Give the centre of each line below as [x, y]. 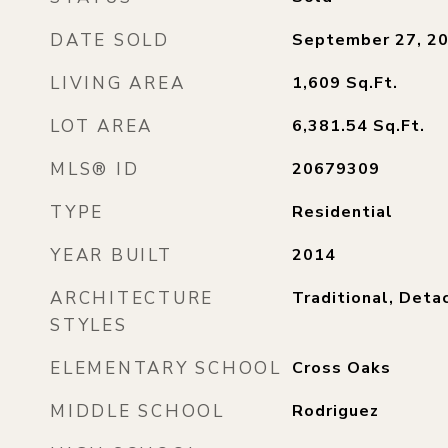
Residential [342, 212]
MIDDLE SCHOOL [137, 411]
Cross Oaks [341, 368]
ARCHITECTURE [132, 298]
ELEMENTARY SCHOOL [166, 368]
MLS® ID [95, 169]
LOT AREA [101, 126]
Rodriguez [335, 411]
